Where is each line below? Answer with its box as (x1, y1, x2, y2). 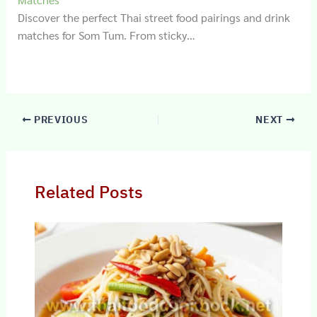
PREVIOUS (31, 113, 88, 127)
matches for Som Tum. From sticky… (17, 28, 195, 43)
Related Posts (34, 181, 143, 204)
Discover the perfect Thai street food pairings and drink (17, 10, 290, 25)
